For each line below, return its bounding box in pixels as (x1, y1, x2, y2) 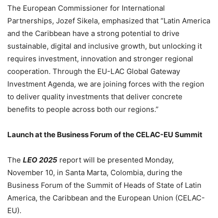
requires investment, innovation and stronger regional (7, 54, 193, 63)
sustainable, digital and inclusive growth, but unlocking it (7, 41, 202, 51)
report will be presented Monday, (57, 155, 174, 164)
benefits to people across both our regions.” (7, 104, 159, 114)
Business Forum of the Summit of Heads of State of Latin (7, 180, 201, 190)
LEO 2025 (23, 155, 57, 164)
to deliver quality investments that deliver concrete (7, 91, 182, 101)
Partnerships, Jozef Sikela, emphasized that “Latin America (7, 16, 210, 25)
